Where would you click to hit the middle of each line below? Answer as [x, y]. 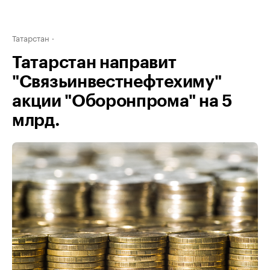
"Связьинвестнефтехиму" [117, 82]
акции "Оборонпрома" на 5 [122, 101]
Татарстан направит [94, 63]
